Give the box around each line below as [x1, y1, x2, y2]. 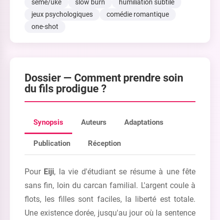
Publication [33, 139, 70, 148]
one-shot [31, 23, 58, 30]
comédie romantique [107, 10, 169, 18]
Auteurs [81, 118, 107, 127]
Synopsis [33, 118, 63, 127]
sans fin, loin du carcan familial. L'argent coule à [25, 181, 195, 190]
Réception [88, 139, 121, 148]
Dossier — [25, 71, 74, 84]
